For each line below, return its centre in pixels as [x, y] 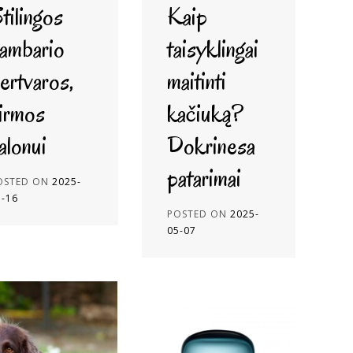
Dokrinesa [211, 145]
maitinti [196, 81]
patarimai [204, 178]
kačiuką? [205, 113]
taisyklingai [212, 48]
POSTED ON [198, 214]
